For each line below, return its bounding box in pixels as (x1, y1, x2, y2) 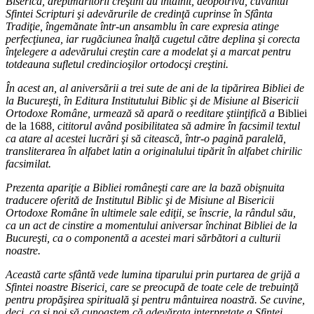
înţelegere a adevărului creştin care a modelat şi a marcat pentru (6, 46, 291, 58)
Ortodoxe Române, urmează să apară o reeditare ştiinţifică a (6, 107, 275, 120)
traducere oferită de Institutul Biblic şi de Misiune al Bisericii (6, 194, 274, 207)
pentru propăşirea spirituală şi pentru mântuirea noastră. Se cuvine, (6, 294, 305, 306)
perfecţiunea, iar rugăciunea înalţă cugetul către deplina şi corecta (6, 33, 300, 46)
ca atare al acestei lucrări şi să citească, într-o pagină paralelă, (6, 132, 286, 145)
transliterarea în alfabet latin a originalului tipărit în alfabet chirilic (6, 145, 302, 158)
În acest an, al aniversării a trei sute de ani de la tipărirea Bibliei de (6, 82, 304, 95)
